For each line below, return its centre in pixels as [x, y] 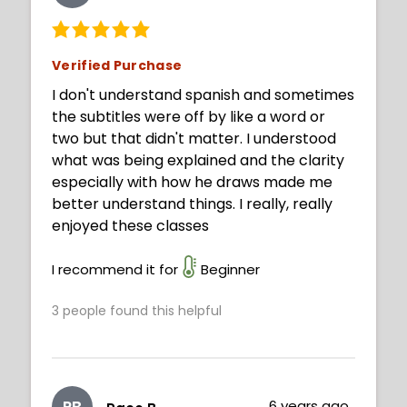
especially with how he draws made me [192, 183]
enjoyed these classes [130, 226]
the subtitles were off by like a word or [189, 117]
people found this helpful [140, 311]
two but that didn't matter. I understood [194, 139]
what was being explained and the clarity [198, 161]
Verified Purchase [117, 66]
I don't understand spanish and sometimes [203, 95]
